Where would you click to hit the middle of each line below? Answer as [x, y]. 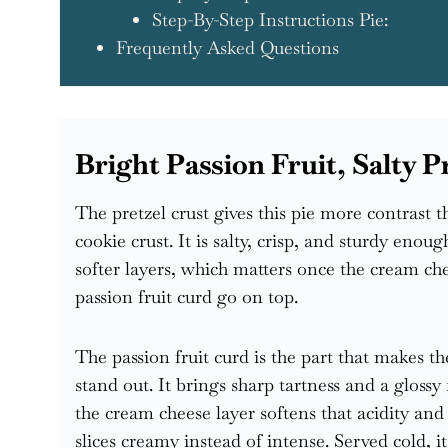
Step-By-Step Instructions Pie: [269, 19]
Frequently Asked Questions [227, 47]
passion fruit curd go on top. [186, 296]
